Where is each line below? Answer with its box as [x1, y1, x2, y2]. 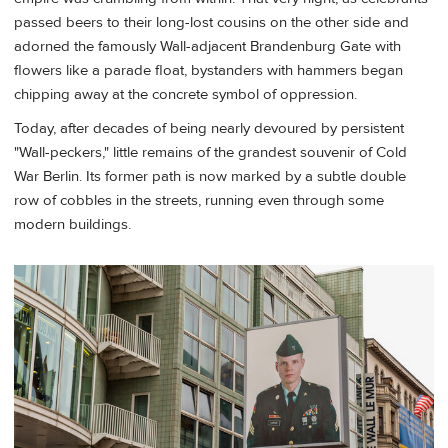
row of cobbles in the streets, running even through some [14, 190, 384, 210]
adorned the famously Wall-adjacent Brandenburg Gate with [14, 37, 401, 57]
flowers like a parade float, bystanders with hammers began [14, 61, 403, 81]
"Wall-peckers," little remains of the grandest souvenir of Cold [14, 142, 407, 162]
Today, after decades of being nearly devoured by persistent [14, 118, 404, 138]
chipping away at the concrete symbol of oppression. [14, 85, 357, 105]
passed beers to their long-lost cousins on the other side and [14, 13, 409, 33]
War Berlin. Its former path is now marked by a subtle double [14, 166, 406, 186]
